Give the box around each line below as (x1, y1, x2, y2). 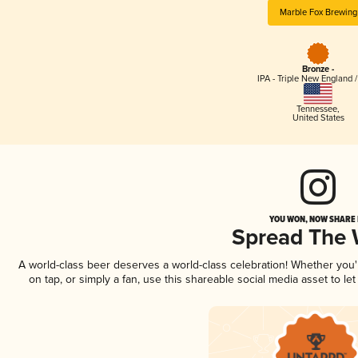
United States (292, 112, 344, 123)
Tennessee (296, 103, 337, 114)
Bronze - (302, 64, 334, 76)
